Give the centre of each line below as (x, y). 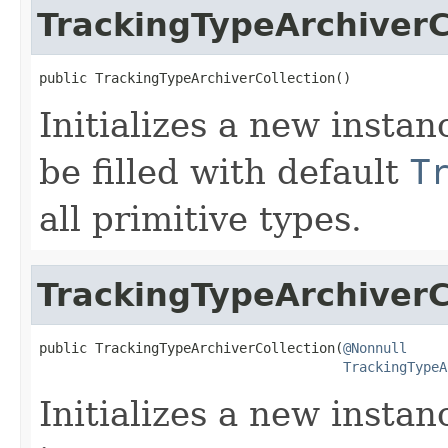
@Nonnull (375, 347)
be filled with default (224, 171)
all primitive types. (200, 218)
